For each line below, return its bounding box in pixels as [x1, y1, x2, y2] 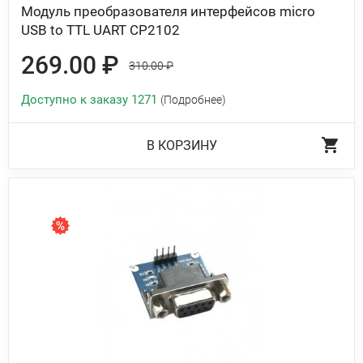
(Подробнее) [160, 93, 226, 106]
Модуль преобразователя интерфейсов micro [21, 3, 315, 19]
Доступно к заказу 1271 [21, 92, 160, 107]
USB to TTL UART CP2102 [21, 22, 180, 38]
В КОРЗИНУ [146, 138, 217, 153]
